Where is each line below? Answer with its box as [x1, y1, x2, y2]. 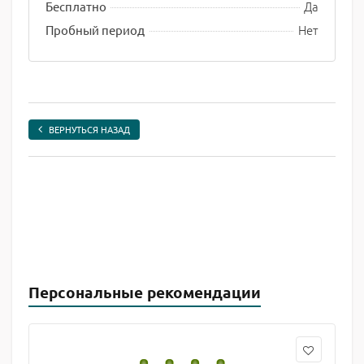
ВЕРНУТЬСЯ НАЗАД [49, 123, 130, 136]
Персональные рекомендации [28, 282, 261, 302]
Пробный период [45, 22, 145, 37]
